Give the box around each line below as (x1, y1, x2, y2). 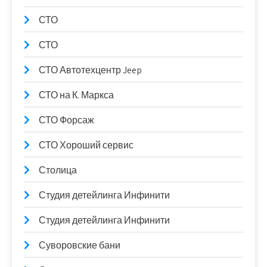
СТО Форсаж (39, 114, 94, 127)
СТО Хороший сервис (39, 139, 133, 152)
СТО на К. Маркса (39, 89, 114, 102)
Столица (39, 164, 77, 177)
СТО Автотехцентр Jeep (39, 64, 142, 77)
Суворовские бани (39, 239, 120, 252)
